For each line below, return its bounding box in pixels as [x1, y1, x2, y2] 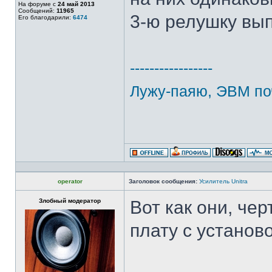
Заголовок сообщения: [129, 178, 197, 185]
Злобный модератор [39, 197, 101, 204]
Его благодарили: [18, 14, 73, 21]
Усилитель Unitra [199, 178, 248, 185]
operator [57, 178, 83, 185]
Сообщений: [18, 7, 56, 14]
